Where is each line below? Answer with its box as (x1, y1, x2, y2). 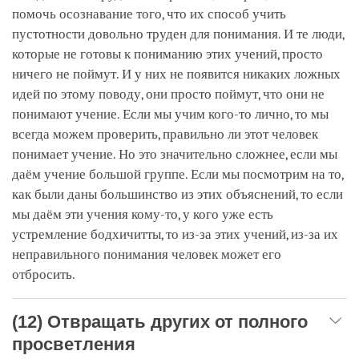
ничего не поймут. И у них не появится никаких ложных (12, 66, 341, 82)
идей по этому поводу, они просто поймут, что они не (12, 86, 325, 102)
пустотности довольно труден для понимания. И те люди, (12, 26, 344, 42)
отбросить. (12, 266, 75, 282)
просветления (12, 333, 135, 354)
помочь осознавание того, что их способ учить (12, 6, 286, 22)
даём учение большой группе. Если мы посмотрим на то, (12, 166, 343, 182)
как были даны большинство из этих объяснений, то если (12, 186, 343, 202)
